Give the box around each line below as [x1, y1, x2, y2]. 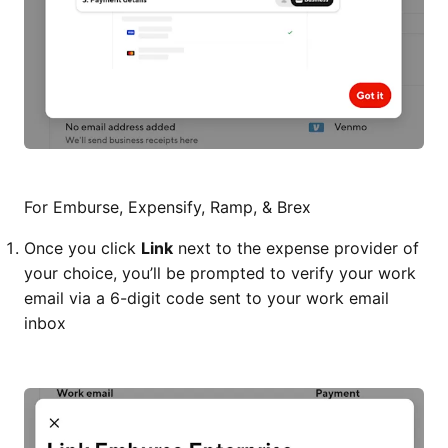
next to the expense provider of [173, 237, 419, 258]
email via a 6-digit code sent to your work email [24, 287, 389, 308]
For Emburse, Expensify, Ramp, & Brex [24, 196, 311, 217]
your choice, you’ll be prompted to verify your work [24, 262, 416, 283]
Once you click [24, 237, 141, 258]
